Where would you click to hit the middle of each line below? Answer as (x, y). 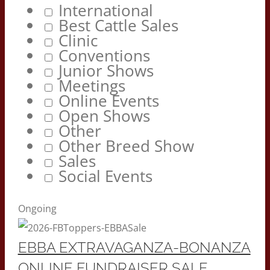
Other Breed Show (126, 146)
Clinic (78, 40)
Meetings (92, 86)
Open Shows (104, 116)
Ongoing (37, 209)
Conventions (104, 55)
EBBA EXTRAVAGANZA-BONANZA (134, 248)
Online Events (108, 101)
